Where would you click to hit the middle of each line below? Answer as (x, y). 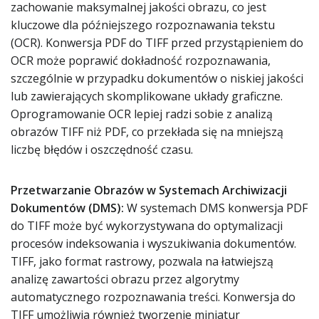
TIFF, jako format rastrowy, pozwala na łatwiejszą (142, 261)
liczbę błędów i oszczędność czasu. (102, 150)
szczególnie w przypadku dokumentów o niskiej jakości (157, 78)
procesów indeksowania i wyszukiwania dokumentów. (153, 244)
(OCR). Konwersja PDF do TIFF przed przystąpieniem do (157, 43)
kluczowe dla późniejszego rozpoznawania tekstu (143, 25)
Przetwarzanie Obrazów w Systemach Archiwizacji (149, 190)
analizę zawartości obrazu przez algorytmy (125, 279)
